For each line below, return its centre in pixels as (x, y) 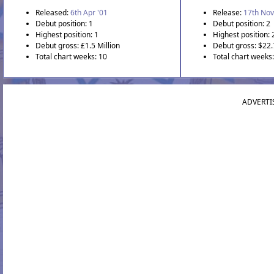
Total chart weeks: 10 (71, 56)
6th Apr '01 (89, 12)
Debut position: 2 (242, 23)
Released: (53, 12)
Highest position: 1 (67, 34)
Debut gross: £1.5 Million (78, 45)
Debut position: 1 (64, 23)
